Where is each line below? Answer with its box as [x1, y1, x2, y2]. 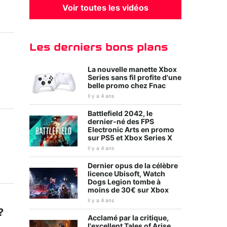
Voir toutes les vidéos [62, 4, 148, 12]
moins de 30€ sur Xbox [88, 187, 169, 194]
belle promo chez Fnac [88, 83, 166, 90]
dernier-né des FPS [88, 119, 154, 126]
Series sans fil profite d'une [88, 74, 181, 82]
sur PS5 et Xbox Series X [88, 135, 172, 142]
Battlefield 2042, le [88, 110, 153, 118]
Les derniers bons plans [29, 41, 168, 53]
